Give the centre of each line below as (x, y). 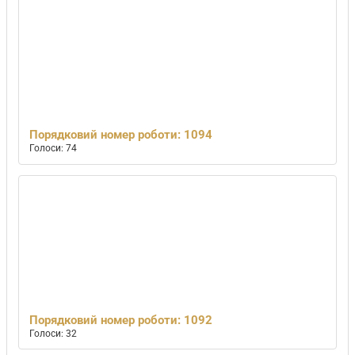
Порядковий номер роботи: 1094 (121, 134)
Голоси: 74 (53, 148)
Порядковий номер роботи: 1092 (121, 320)
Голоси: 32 (53, 333)
